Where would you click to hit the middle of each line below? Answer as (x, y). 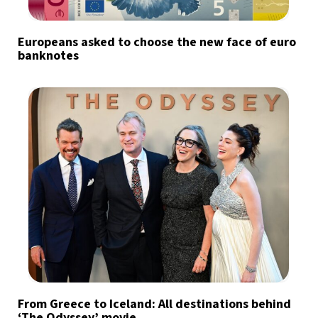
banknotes (50, 56)
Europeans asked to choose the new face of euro (157, 43)
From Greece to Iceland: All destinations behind (154, 305)
